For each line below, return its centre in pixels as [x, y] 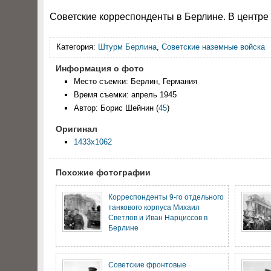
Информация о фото [100, 68]
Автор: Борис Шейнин [114, 108]
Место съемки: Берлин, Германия [135, 81]
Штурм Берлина [127, 47]
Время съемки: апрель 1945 [125, 95]
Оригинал [77, 129]
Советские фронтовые [147, 265]
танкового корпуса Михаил [154, 207]
